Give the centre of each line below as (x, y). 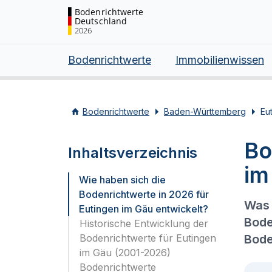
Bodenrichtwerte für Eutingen (148, 238)
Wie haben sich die (122, 180)
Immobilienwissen (220, 60)
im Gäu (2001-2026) (125, 253)
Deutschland (101, 21)
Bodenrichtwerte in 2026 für (144, 194)
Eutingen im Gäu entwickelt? (144, 209)
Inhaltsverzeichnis (133, 153)
